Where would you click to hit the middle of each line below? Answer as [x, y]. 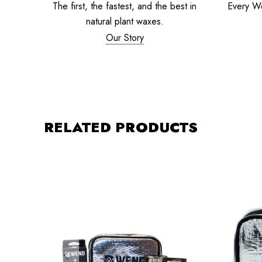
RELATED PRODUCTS [121, 127]
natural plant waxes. [125, 21]
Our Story [125, 37]
